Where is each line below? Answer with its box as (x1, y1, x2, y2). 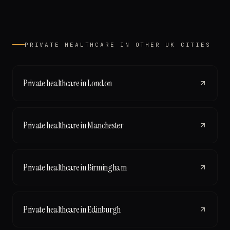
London (87, 76, 112, 89)
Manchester (87, 119, 123, 131)
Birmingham (87, 161, 127, 174)
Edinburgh (87, 203, 121, 216)
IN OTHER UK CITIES (115, 41, 211, 48)
